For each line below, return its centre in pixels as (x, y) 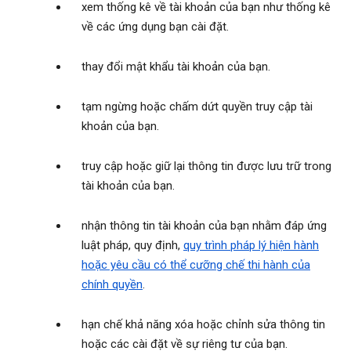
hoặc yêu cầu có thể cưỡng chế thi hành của (196, 265)
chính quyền (112, 285)
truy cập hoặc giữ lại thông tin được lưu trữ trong (206, 166)
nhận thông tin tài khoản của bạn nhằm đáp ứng (204, 226)
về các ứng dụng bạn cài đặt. (155, 27)
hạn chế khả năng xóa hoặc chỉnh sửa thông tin (203, 325)
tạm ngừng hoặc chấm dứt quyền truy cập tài (197, 107)
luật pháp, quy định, (132, 246)
